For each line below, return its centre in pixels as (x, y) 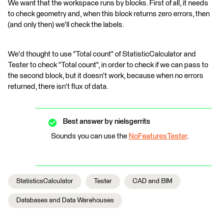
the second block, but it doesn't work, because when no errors (106, 76)
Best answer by (88, 122)
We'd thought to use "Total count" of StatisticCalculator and (102, 54)
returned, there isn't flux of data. (58, 87)
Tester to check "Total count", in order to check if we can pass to (108, 65)
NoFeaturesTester (158, 136)
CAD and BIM (152, 181)
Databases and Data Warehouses (65, 200)
